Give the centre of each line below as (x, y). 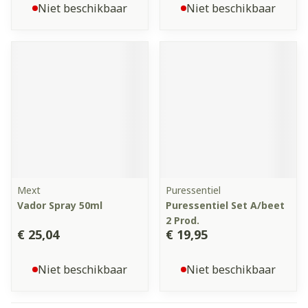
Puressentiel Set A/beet (225, 205)
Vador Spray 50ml (60, 205)
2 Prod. (183, 220)
